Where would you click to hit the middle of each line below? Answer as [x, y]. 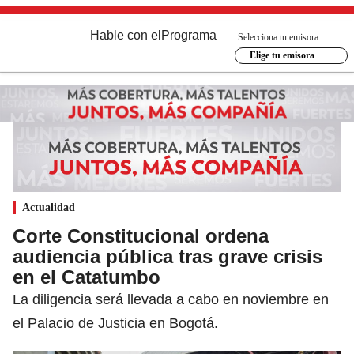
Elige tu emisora [282, 55]
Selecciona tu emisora [278, 37]
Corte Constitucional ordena [141, 235]
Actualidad [49, 207]
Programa [189, 35]
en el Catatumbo [87, 277]
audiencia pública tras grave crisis [168, 256]
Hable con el [126, 35]
